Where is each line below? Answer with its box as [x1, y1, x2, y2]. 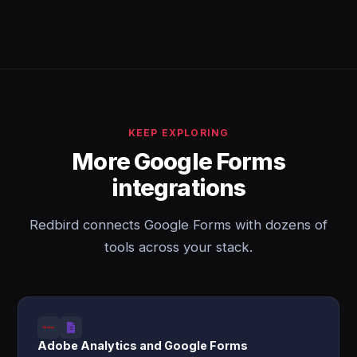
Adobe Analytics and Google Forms [37, 339, 249, 352]
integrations [111, 174, 246, 202]
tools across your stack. [104, 239, 253, 255]
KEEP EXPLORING [127, 127, 229, 139]
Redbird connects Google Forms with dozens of [29, 217, 328, 233]
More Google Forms [72, 147, 285, 175]
